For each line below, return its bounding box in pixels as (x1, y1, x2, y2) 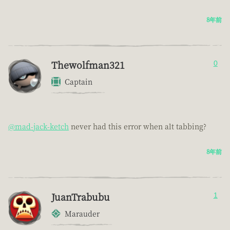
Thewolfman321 (51, 58, 125, 72)
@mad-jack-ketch (8, 121, 69, 132)
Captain (65, 76, 92, 87)
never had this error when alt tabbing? (69, 121, 206, 132)
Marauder (65, 208, 100, 219)
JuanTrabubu (51, 190, 110, 204)
